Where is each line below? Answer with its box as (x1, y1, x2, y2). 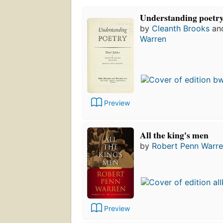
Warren (140, 34, 166, 44)
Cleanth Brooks (152, 23, 210, 34)
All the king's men (140, 128, 209, 142)
